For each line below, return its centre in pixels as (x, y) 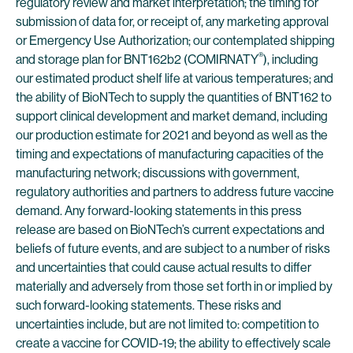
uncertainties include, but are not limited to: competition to (167, 324)
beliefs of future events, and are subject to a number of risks (173, 249)
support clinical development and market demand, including (172, 116)
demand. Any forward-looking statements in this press (159, 211)
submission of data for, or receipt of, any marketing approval (172, 22)
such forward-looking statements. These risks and (149, 305)
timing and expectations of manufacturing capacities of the (170, 154)
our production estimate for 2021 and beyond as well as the (172, 135)
